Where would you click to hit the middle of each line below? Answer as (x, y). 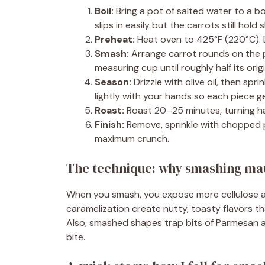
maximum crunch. (132, 139)
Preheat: (115, 39)
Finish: (109, 125)
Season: (113, 82)
